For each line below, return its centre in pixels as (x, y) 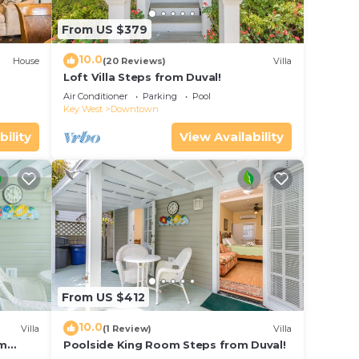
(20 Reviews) (134, 61)
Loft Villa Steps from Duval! (142, 77)
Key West (83, 109)
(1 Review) (127, 328)
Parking (160, 97)
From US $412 (103, 297)
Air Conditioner (95, 97)
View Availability (232, 137)
